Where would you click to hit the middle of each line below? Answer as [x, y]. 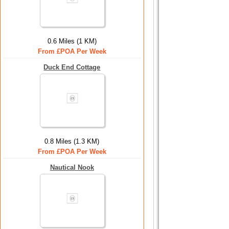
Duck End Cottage [72, 67]
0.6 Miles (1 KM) [72, 41]
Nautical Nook [72, 167]
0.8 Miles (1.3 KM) [72, 141]
